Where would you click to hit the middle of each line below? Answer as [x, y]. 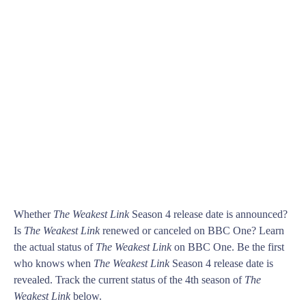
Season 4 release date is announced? [208, 214]
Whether [33, 214]
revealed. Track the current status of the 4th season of [129, 280]
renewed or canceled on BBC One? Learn [192, 231]
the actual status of [55, 247]
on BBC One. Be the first [228, 247]
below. [86, 296]
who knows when [54, 264]
